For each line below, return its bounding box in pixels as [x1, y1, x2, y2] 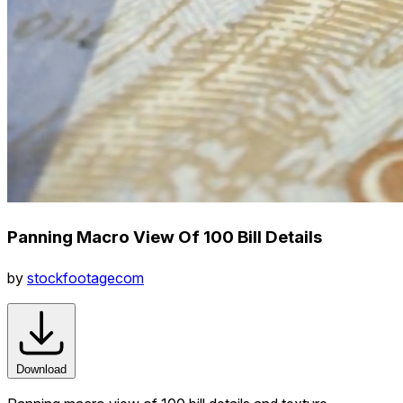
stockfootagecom [27, 268, 144, 287]
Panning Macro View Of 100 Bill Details [7, 226, 322, 247]
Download [16, 362, 67, 376]
